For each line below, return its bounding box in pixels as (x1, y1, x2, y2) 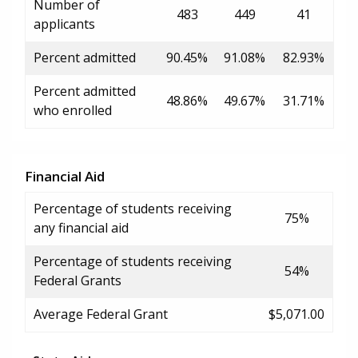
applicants (34, 14, 95, 33)
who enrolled (34, 101, 112, 119)
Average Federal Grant (34, 304, 168, 323)
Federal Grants (34, 271, 121, 289)
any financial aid (34, 218, 129, 237)
